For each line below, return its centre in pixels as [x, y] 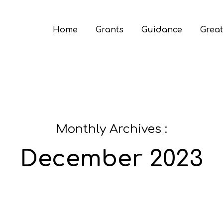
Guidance [162, 30]
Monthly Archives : [111, 129]
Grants [110, 30]
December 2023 [111, 159]
